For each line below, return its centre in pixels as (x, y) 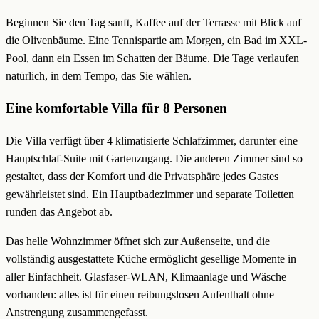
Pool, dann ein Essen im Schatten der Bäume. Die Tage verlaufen (152, 58)
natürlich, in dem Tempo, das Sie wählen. (99, 75)
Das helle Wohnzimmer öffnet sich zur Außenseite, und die (138, 241)
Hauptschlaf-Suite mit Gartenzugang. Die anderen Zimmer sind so (154, 159)
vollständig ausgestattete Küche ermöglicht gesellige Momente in (151, 259)
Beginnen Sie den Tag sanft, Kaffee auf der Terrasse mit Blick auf (153, 22)
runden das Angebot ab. (59, 212)
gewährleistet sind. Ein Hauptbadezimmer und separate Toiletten (150, 194)
